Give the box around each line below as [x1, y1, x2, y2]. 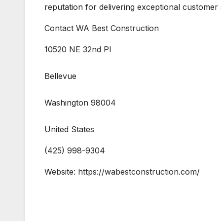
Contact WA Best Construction [44, 23, 159, 34]
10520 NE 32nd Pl [44, 44, 111, 55]
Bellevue [44, 71, 76, 81]
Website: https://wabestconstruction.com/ [44, 167, 200, 177]
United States [44, 124, 94, 135]
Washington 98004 [44, 98, 116, 108]
